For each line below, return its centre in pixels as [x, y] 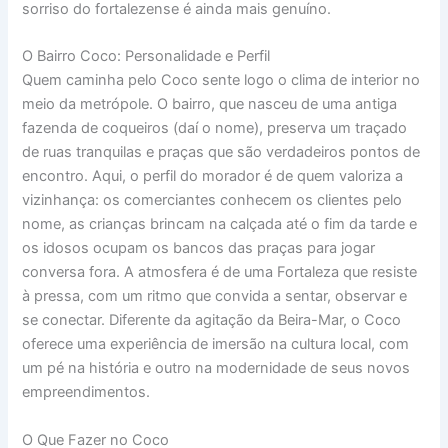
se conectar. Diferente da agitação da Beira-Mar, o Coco [212, 320]
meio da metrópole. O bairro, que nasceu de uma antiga [210, 104]
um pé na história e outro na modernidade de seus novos [216, 368]
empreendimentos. [86, 392]
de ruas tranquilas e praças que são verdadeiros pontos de [221, 152]
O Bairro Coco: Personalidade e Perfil [146, 56]
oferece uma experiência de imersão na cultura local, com [216, 344]
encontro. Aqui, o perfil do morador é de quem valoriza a [213, 176]
